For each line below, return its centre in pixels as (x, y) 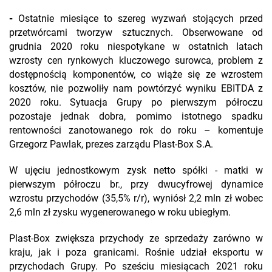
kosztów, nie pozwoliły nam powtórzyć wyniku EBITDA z (136, 89)
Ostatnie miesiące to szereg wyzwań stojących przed (141, 19)
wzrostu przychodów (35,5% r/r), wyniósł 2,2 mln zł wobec (136, 199)
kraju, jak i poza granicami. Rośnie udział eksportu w (136, 253)
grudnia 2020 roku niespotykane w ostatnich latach (136, 47)
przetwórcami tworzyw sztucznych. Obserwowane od (136, 33)
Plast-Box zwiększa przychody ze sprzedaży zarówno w (136, 239)
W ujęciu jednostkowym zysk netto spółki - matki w (136, 171)
